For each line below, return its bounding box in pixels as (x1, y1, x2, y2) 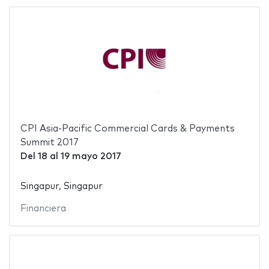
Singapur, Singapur (20, 181, 103, 191)
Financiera (20, 204, 66, 213)
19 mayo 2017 (60, 152, 121, 162)
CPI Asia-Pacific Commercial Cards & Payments (20, 124, 235, 134)
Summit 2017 (20, 138, 79, 148)
